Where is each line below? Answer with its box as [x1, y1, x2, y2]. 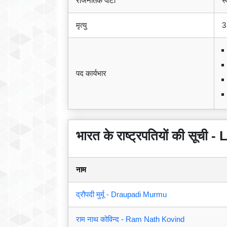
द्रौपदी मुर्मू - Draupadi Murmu [76, 190, 167, 199]
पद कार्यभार [76, 69, 106, 78]
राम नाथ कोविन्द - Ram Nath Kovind [76, 215, 184, 224]
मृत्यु [76, 21, 87, 30]
